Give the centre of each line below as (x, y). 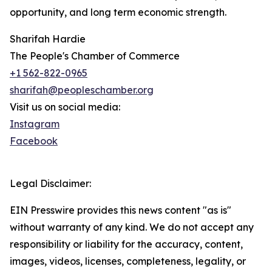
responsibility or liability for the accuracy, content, (126, 244)
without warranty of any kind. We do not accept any (132, 227)
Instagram (35, 124)
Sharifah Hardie (48, 39)
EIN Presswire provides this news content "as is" (121, 210)
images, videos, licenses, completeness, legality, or (128, 261)
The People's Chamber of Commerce (95, 56)
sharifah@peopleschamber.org (82, 90)
